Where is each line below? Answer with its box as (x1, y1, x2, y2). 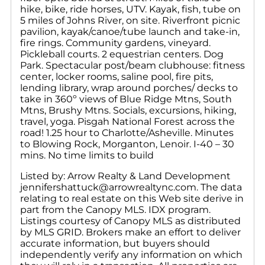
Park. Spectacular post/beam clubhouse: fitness (20, 59, 245, 71)
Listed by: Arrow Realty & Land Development (20, 170, 231, 182)
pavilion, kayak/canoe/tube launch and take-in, (20, 25, 240, 37)
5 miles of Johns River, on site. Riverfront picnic (20, 14, 240, 26)
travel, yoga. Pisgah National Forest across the (20, 115, 235, 127)
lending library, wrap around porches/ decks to (20, 82, 238, 93)
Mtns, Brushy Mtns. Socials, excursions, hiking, (20, 104, 236, 116)
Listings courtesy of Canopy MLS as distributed (20, 215, 241, 227)
